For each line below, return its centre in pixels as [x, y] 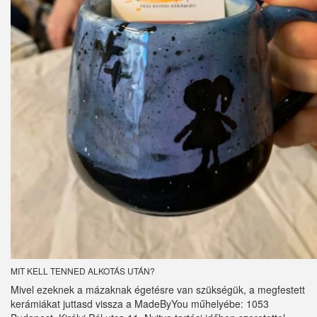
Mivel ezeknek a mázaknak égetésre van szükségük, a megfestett [158, 290]
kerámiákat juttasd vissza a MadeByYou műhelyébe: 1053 [140, 304]
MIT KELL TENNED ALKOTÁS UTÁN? [83, 271]
